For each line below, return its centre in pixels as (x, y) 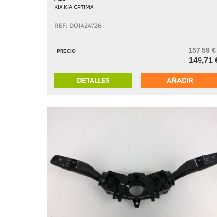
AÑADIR (180, 81)
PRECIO (66, 51)
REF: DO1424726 (78, 26)
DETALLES (93, 81)
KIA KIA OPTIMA (74, 7)
